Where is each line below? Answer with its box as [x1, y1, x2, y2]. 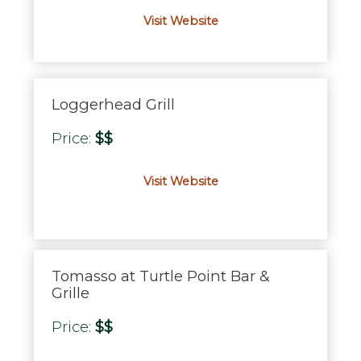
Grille [51, 283, 89, 302]
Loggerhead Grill [51, 94, 175, 114]
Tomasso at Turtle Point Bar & [51, 266, 270, 285]
